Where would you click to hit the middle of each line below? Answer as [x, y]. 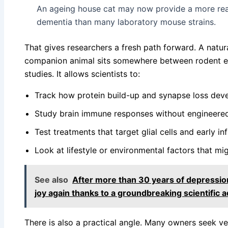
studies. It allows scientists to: [82, 74]
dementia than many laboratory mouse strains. [126, 22]
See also [51, 179]
